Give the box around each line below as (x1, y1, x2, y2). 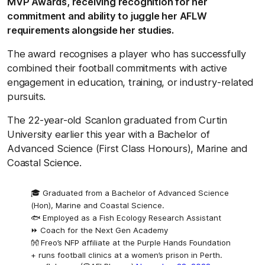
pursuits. (7, 90, 46, 102)
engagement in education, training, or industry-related (7, 76, 254, 88)
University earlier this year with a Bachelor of (7, 128, 210, 140)
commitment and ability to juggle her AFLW (7, 9, 207, 22)
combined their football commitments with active (7, 62, 227, 74)
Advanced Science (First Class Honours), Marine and (7, 142, 248, 154)
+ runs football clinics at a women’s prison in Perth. (31, 250, 222, 260)
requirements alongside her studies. (7, 24, 174, 36)
